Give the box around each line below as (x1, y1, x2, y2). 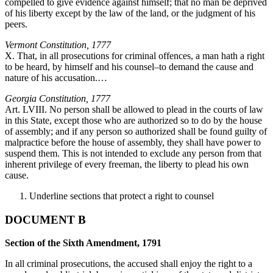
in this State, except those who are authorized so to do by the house (5, 115, 262, 126)
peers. (5, 18, 27, 29)
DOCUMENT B (5, 213, 86, 226)
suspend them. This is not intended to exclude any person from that (5, 147, 261, 158)
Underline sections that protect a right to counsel (29, 190, 214, 201)
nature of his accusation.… (5, 72, 107, 83)
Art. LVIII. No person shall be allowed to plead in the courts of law (5, 104, 263, 115)
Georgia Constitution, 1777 (5, 93, 110, 104)
